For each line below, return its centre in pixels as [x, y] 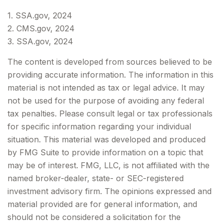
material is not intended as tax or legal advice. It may [106, 88]
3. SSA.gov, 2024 [40, 41]
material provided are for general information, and [102, 204]
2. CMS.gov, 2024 [41, 28]
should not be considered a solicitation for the [94, 217]
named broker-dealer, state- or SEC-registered [96, 178]
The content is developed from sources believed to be [110, 62]
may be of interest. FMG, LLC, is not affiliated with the [109, 165]
